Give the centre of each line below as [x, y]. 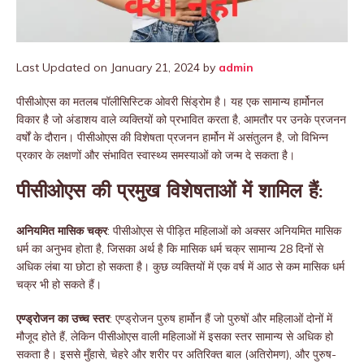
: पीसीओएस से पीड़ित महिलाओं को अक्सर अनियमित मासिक [224, 231]
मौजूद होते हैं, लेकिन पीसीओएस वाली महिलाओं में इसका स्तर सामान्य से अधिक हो [175, 337]
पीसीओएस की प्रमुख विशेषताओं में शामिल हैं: [169, 193]
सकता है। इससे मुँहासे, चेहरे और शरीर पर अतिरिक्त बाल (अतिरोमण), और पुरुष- [176, 355]
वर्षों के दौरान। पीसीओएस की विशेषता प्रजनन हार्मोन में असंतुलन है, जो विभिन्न [172, 138]
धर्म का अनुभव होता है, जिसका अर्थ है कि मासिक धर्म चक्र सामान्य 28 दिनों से [170, 249]
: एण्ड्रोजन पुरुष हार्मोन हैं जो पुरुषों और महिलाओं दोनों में [221, 319]
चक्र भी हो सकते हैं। [59, 285]
